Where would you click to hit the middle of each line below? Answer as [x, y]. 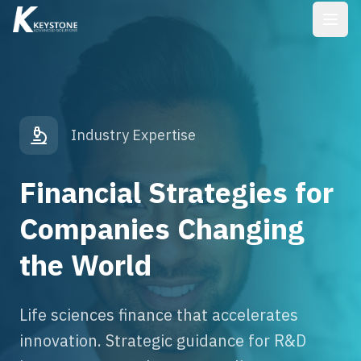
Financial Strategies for [176, 192]
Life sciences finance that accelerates [159, 315]
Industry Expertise [133, 135]
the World [85, 265]
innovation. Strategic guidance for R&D [163, 340]
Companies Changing [162, 228]
